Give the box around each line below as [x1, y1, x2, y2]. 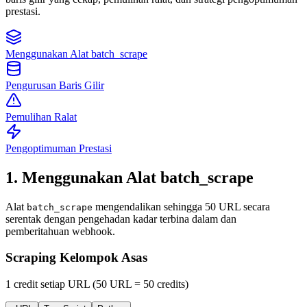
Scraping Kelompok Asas [5, 250, 147, 265]
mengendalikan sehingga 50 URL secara [93, 200, 270, 212]
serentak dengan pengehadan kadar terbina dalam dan [5, 212, 236, 225]
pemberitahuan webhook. [5, 225, 115, 237]
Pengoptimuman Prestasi [5, 142, 112, 154]
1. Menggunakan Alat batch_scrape [5, 168, 254, 186]
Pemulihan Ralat [5, 110, 77, 123]
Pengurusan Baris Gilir [5, 79, 104, 91]
